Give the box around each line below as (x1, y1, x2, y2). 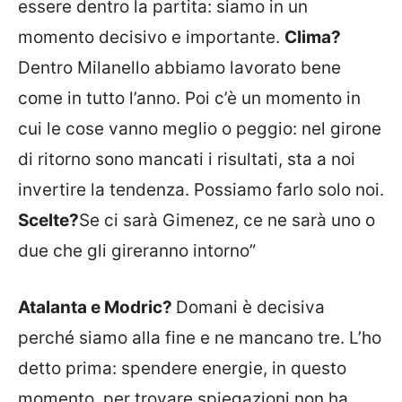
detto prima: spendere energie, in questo (18, 357, 346, 379)
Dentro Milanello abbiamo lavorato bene (18, 57, 341, 78)
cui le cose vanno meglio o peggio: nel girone (18, 118, 381, 139)
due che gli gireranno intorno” (18, 240, 256, 261)
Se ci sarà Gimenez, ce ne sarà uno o (79, 210, 375, 231)
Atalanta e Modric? (18, 296, 176, 318)
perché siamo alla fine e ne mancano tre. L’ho (18, 327, 381, 348)
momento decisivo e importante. (18, 27, 284, 48)
